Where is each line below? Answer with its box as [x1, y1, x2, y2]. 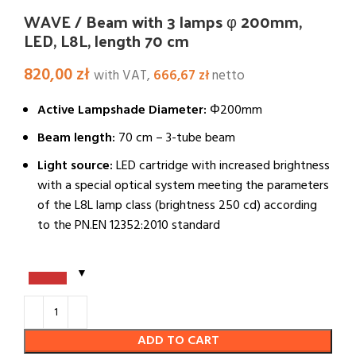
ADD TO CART [137, 331, 219, 351]
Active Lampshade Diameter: [37, 100, 207, 121]
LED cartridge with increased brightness [113, 156, 330, 176]
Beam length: [37, 128, 118, 149]
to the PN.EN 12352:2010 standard [37, 215, 220, 236]
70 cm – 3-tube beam [118, 128, 235, 149]
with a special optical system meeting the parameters [37, 176, 329, 196]
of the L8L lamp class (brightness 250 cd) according [37, 195, 317, 216]
